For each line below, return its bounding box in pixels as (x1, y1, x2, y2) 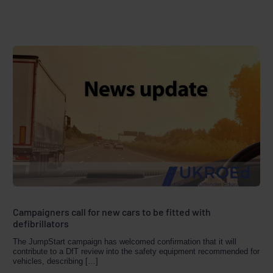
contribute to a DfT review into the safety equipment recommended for (13, 246, 260, 256)
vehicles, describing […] (13, 256, 99, 266)
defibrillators (13, 217, 69, 229)
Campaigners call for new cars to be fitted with (13, 205, 211, 218)
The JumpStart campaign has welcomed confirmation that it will (13, 236, 237, 246)
